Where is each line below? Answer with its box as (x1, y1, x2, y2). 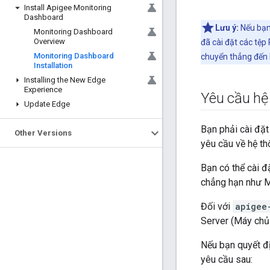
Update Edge (24, 99, 70, 108)
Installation (34, 61, 72, 70)
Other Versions (14, 128, 72, 137)
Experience (24, 85, 62, 94)
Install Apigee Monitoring (24, 3, 111, 12)
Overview (34, 37, 65, 46)
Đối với (201, 201, 233, 213)
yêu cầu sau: (201, 254, 253, 266)
